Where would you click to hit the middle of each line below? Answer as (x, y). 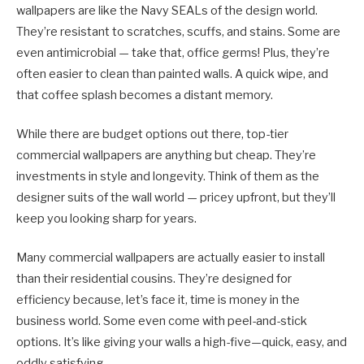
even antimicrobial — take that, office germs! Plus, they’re (173, 53)
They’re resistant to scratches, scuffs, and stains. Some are (178, 32)
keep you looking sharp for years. (106, 219)
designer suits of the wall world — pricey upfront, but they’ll (176, 198)
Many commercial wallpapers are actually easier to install (171, 258)
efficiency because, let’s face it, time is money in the (158, 300)
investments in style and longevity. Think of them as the (168, 177)
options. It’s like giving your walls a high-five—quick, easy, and (182, 342)
